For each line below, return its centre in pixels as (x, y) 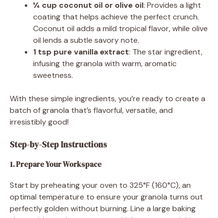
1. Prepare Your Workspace (56, 164)
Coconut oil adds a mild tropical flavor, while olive (120, 28)
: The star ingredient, (166, 52)
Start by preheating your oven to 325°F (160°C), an (100, 185)
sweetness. (53, 75)
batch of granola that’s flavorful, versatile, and (91, 110)
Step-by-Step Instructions (58, 144)
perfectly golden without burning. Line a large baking (103, 208)
